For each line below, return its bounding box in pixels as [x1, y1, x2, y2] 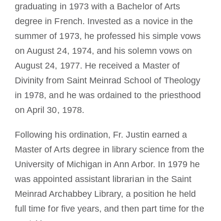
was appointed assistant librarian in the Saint [14, 174, 192, 184]
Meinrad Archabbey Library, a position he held [14, 188, 196, 199]
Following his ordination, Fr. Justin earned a [14, 129, 187, 140]
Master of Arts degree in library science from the [14, 144, 205, 154]
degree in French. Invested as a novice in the [14, 16, 193, 26]
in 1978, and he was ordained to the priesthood [14, 90, 201, 100]
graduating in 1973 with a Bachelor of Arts [14, 1, 181, 11]
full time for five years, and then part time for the [14, 203, 204, 214]
